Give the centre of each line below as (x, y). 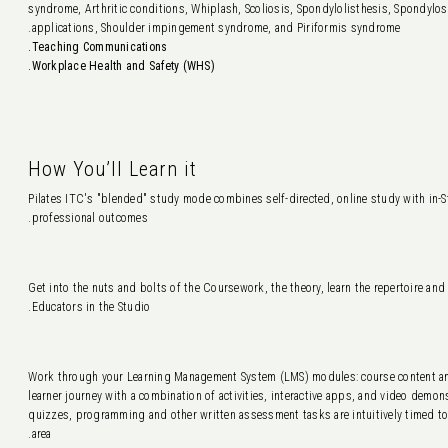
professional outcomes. (89, 218)
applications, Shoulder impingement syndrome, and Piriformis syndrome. (216, 28)
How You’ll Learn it (113, 169)
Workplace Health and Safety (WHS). (123, 66)
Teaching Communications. (99, 47)
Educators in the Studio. (91, 307)
